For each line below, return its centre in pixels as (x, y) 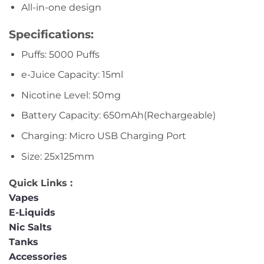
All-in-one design (61, 8)
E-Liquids (32, 213)
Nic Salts (30, 227)
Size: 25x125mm (57, 156)
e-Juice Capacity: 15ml (72, 75)
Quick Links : (41, 183)
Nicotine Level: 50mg (71, 95)
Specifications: (51, 34)
